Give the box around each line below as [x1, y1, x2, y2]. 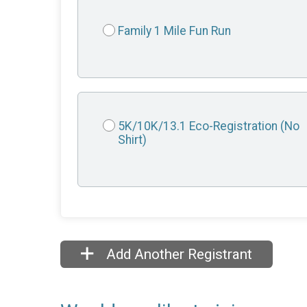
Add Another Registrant [103, 245, 252, 262]
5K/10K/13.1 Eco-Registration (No [118, 119, 299, 134]
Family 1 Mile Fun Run [118, 24, 231, 38]
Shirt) [118, 133, 147, 147]
